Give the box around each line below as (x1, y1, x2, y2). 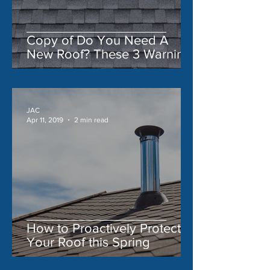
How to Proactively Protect (27, 221, 181, 235)
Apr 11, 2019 (27, 116, 63, 125)
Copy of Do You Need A (27, 33, 168, 47)
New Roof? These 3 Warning (27, 46, 192, 61)
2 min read (74, 116, 108, 125)
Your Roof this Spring (27, 234, 150, 249)
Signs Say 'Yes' (27, 60, 114, 75)
